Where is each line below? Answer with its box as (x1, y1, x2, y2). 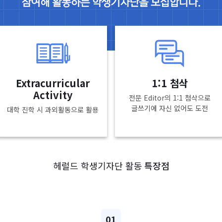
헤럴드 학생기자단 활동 (53, 159, 142, 172)
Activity (33, 88, 72, 102)
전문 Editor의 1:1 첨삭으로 (128, 93, 211, 103)
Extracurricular (15, 76, 90, 90)
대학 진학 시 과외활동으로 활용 (6, 105, 99, 114)
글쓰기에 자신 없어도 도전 (131, 103, 208, 113)
